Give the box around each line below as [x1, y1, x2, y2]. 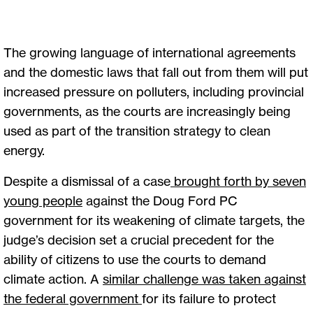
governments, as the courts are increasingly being [3, 103, 291, 119]
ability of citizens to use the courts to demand [3, 251, 266, 267]
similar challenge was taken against [103, 270, 306, 286]
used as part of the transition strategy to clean [3, 122, 270, 138]
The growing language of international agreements [3, 44, 296, 60]
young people [3, 192, 82, 208]
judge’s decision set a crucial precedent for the [3, 231, 274, 247]
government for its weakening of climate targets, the [3, 212, 305, 228]
